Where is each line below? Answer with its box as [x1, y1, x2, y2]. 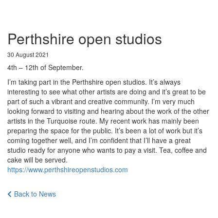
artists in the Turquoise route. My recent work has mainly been [7, 116, 199, 126]
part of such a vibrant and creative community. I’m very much [7, 96, 195, 106]
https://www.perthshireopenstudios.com [7, 164, 128, 174]
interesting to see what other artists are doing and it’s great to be [7, 87, 206, 96]
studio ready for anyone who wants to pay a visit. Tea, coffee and [7, 145, 207, 155]
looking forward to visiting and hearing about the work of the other [7, 106, 209, 116]
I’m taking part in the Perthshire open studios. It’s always [7, 77, 181, 87]
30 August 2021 [7, 50, 49, 58]
